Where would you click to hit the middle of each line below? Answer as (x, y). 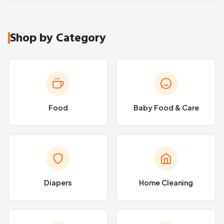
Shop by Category (58, 38)
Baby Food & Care (166, 107)
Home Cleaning (166, 182)
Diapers (58, 182)
